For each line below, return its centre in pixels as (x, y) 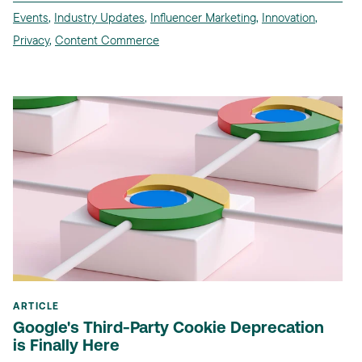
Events (31, 17)
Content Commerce (107, 40)
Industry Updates (99, 17)
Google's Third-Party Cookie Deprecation (168, 329)
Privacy (31, 40)
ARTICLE (36, 307)
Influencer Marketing (203, 17)
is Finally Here (66, 347)
